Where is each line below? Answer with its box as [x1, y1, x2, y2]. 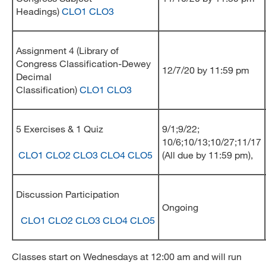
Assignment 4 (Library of [16, 45, 119, 56]
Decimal [16, 71, 52, 82]
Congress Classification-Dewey [16, 58, 151, 69]
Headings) [16, 5, 62, 17]
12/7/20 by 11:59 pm [162, 64, 249, 75]
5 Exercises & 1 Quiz [16, 123, 153, 134]
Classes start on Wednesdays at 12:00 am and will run [12, 251, 242, 262]
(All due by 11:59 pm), [162, 149, 255, 160]
